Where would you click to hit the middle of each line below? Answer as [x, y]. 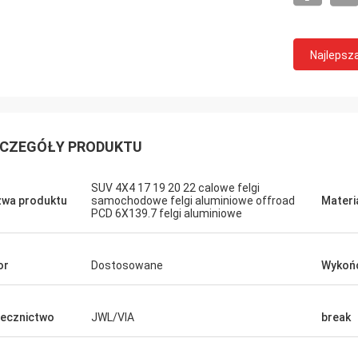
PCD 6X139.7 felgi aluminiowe [167, 213]
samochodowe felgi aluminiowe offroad [193, 201]
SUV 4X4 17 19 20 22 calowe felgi [175, 188]
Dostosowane [127, 265]
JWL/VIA [113, 317]
